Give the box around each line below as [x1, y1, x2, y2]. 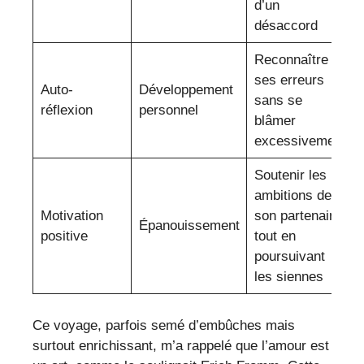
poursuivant [253, 249, 325, 265]
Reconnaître [253, 52, 328, 68]
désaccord [253, 18, 318, 34]
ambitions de [253, 188, 331, 204]
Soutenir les [253, 167, 327, 184]
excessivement [253, 133, 346, 149]
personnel [138, 102, 198, 119]
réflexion [40, 102, 93, 119]
